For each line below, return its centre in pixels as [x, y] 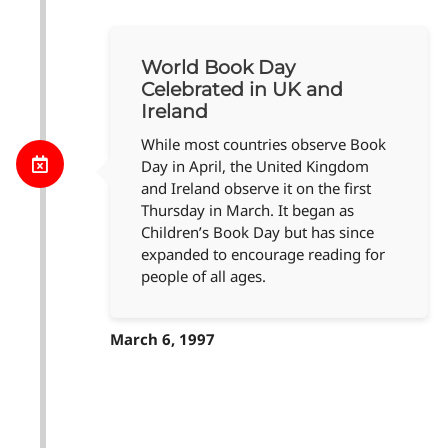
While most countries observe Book [263, 144]
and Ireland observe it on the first [256, 188]
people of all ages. [203, 276]
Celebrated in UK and [242, 90]
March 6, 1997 [162, 339]
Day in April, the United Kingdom [255, 166]
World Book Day [218, 68]
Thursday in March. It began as [247, 210]
